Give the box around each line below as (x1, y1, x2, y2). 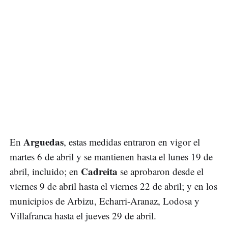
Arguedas (23, 135, 64, 149)
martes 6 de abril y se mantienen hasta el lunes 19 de (10, 150, 213, 163)
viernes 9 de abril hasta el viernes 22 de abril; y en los (10, 180, 217, 193)
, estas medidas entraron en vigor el (64, 135, 200, 149)
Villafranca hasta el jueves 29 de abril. (10, 209, 156, 222)
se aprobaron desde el (120, 165, 204, 178)
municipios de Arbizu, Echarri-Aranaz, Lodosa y (10, 194, 199, 208)
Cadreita (81, 164, 120, 179)
